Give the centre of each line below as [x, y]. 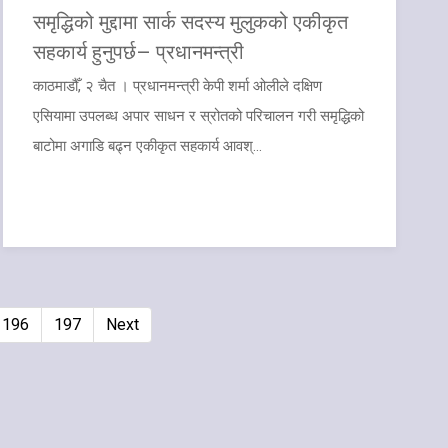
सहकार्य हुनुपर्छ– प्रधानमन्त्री [138, 50]
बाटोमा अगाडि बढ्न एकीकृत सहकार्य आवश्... [147, 145]
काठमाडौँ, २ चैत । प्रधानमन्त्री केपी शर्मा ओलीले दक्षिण [177, 85]
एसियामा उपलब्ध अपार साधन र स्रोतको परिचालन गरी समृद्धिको [198, 115]
